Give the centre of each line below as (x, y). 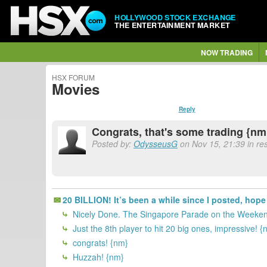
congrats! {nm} (99, 242)
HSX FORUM (73, 77)
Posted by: (113, 144)
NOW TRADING (226, 52)
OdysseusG (156, 144)
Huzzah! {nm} (97, 257)
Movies (76, 89)
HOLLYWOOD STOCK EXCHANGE (175, 17)
